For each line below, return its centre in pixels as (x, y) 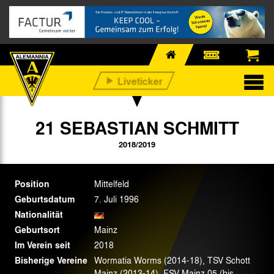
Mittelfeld (112, 183)
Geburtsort (37, 229)
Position (32, 183)
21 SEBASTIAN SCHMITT (137, 127)
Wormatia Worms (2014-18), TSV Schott (172, 260)
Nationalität (39, 214)
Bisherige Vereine (51, 260)
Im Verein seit (43, 245)
